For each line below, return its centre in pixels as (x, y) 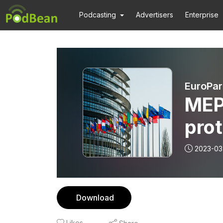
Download (95, 198)
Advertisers (155, 15)
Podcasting (98, 15)
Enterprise (202, 15)
